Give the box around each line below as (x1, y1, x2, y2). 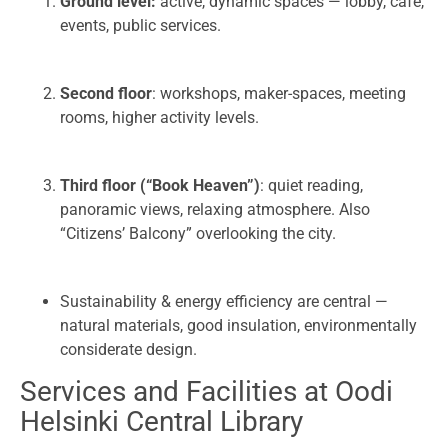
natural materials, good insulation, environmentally (60, 316, 417, 336)
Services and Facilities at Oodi (20, 375, 393, 409)
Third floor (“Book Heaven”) (60, 176, 260, 196)
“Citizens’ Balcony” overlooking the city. (60, 224, 336, 244)
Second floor (60, 84, 152, 104)
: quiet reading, (260, 176, 363, 196)
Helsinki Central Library (20, 405, 303, 439)
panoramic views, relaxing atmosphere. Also (60, 200, 370, 220)
